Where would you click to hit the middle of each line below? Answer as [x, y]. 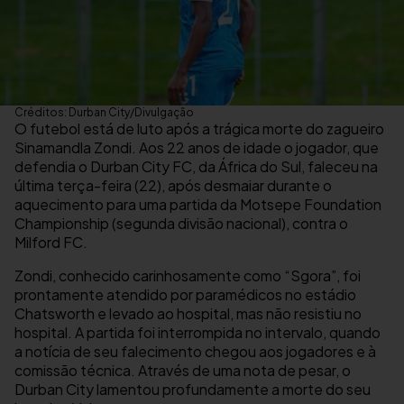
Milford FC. [52, 243]
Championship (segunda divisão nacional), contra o [181, 224]
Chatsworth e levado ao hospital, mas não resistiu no [188, 314]
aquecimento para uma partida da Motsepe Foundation [198, 205]
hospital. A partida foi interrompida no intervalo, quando [197, 333]
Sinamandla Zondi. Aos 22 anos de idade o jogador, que [197, 148]
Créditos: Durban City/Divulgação [104, 113]
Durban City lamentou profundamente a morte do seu [193, 390]
